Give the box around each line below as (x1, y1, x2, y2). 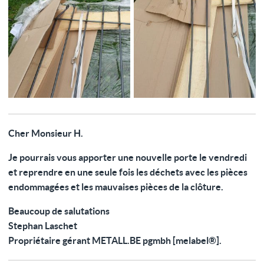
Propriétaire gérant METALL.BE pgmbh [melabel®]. (8, 235, 222, 246)
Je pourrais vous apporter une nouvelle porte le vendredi (8, 151, 247, 163)
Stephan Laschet (8, 220, 77, 231)
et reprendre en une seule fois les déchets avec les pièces (8, 166, 247, 177)
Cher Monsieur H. (8, 127, 83, 138)
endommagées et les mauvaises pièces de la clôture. (8, 181, 223, 192)
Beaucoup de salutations (8, 205, 110, 216)
